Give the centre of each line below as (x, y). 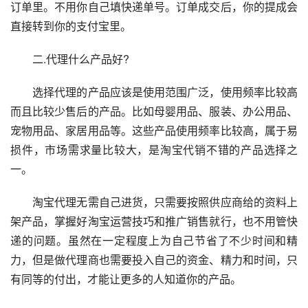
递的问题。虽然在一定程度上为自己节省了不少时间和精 (154, 241)
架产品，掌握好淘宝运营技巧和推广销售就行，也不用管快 (154, 221)
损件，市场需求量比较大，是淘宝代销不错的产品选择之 (154, 150)
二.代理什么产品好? (70, 59)
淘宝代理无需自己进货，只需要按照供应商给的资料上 (154, 202)
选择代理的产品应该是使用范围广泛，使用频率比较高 (154, 92)
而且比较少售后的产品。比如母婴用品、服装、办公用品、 (154, 111)
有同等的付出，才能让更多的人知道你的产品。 (126, 279)
